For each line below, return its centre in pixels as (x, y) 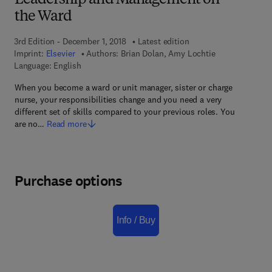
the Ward (43, 17)
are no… (30, 124)
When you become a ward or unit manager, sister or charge (124, 87)
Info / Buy (136, 220)
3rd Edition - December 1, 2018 (70, 41)
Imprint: (30, 53)
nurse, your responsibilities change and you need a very (118, 100)
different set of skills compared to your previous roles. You (125, 112)
